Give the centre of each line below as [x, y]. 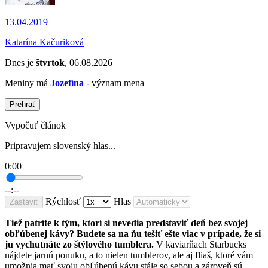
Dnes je [20, 63]
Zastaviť [24, 202]
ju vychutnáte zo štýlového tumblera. [80, 245]
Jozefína [67, 83]
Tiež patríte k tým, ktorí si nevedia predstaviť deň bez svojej [126, 223]
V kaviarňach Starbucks [201, 245]
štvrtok [50, 63]
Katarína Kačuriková [44, 42]
